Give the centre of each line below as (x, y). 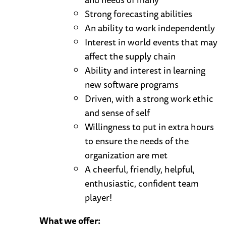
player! (98, 197)
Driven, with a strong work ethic (149, 99)
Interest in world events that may (151, 42)
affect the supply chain (130, 56)
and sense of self (117, 113)
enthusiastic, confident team (142, 183)
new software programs (132, 84)
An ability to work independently (150, 28)
